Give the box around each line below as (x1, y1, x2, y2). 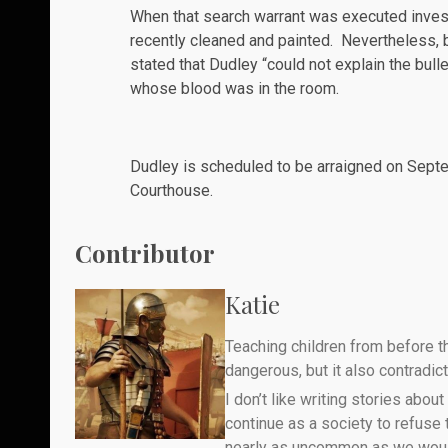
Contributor (75, 237, 215, 270)
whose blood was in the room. (130, 79, 339, 99)
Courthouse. (130, 181, 213, 201)
